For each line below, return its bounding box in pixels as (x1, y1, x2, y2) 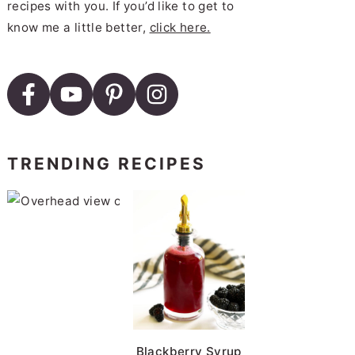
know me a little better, (7, 19, 150, 35)
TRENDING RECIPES (7, 153, 206, 174)
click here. (149, 19, 211, 35)
